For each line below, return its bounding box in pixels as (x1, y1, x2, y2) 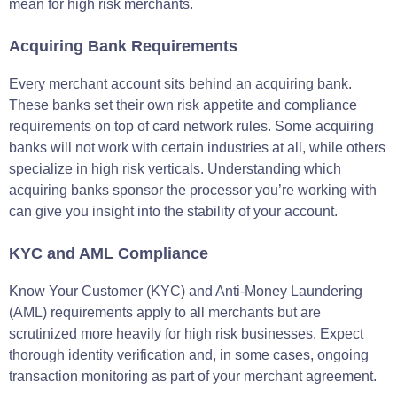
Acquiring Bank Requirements (9, 36, 237, 55)
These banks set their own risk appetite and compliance (9, 97, 357, 113)
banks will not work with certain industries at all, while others (9, 139, 385, 155)
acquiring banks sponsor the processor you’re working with (9, 182, 377, 198)
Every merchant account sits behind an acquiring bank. (9, 75, 352, 91)
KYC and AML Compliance (9, 244, 208, 262)
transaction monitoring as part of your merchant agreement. (9, 368, 377, 384)
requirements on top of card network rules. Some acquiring (9, 118, 374, 134)
